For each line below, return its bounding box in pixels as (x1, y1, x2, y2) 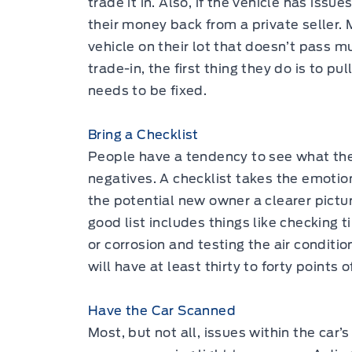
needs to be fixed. (88, 83, 207, 99)
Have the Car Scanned (88, 303, 236, 319)
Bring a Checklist (88, 127, 199, 143)
